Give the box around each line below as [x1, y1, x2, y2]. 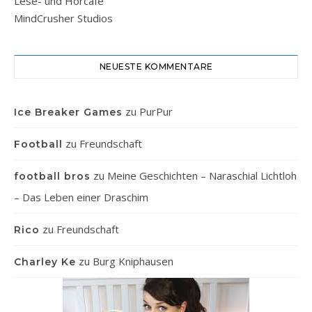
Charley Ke [14, 256, 76, 268]
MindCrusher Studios [14, 11, 113, 25]
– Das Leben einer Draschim [14, 190, 148, 204]
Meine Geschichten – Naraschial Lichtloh [107, 169, 297, 182]
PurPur [139, 104, 173, 118]
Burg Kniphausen [93, 254, 173, 268]
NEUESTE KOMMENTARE [99, 61, 213, 72]
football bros [14, 170, 91, 182]
